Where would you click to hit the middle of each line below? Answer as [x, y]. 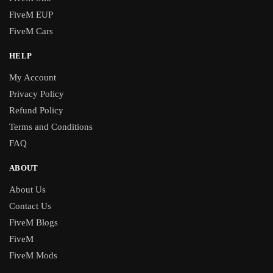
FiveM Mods [33, 256]
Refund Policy [36, 111]
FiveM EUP [31, 15]
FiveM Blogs [34, 223]
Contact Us [30, 206]
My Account [33, 78]
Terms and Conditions [51, 127]
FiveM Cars [31, 31]
